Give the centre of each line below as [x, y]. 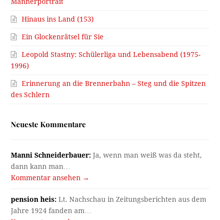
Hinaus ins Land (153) [58, 19]
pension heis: [34, 199]
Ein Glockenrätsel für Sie [63, 37]
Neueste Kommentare [49, 124]
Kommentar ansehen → [50, 178]
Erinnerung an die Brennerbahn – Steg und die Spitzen [114, 83]
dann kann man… [41, 166]
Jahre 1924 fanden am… [51, 210]
